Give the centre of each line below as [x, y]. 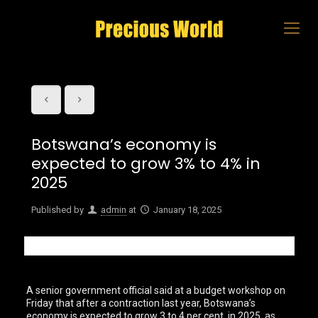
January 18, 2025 [187, 210]
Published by [57, 210]
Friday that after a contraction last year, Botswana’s [141, 303]
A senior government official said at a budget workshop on [156, 290]
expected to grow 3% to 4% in [146, 164]
